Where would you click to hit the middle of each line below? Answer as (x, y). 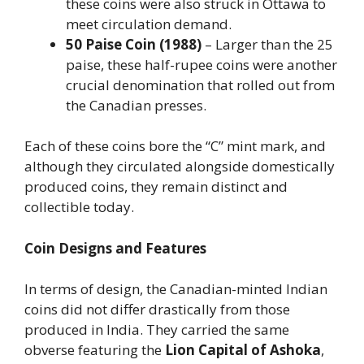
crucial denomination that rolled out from (200, 84)
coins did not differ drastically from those (157, 309)
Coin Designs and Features (115, 248)
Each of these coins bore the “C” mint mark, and (175, 146)
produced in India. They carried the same (157, 329)
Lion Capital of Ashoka (243, 350)
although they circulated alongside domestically (180, 166)
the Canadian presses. (136, 105)
